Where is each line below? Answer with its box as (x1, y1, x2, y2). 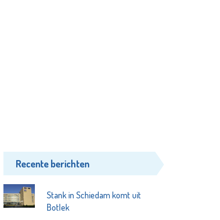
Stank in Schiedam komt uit (46, 190, 141, 201)
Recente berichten (16, 157, 90, 170)
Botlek (46, 202, 69, 213)
